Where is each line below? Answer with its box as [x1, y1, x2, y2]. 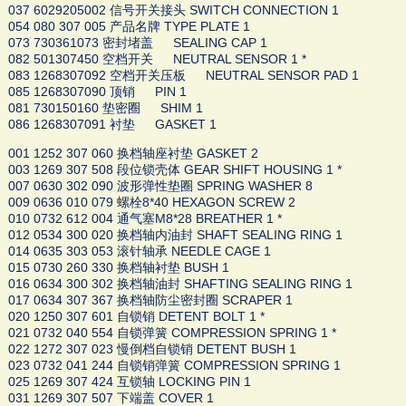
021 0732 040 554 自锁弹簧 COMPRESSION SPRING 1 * [7, 325, 336, 341]
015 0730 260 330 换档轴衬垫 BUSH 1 [7, 260, 229, 275]
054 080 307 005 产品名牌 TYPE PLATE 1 [7, 19, 250, 34]
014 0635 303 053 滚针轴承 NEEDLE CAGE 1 [7, 244, 271, 259]
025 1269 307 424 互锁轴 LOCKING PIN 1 [7, 374, 251, 390]
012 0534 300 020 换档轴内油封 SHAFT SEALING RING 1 [7, 227, 343, 243]
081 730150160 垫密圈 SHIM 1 [7, 101, 203, 116]
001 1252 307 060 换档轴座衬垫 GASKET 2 [7, 146, 258, 161]
